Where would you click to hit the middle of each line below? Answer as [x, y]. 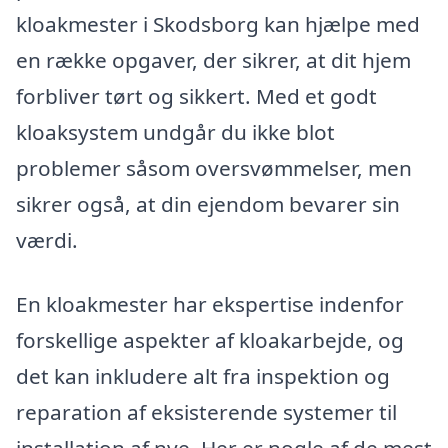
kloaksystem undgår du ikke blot [175, 131]
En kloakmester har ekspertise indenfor [210, 303]
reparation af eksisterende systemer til [206, 411]
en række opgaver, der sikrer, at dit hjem [213, 59]
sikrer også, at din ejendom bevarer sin [208, 203]
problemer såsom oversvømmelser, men [214, 167]
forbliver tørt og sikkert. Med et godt [196, 95]
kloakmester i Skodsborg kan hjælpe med [218, 23]
